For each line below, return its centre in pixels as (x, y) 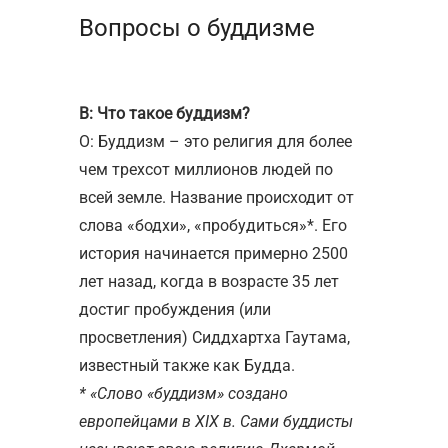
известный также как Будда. (187, 365)
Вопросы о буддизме (197, 27)
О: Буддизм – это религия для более (215, 141)
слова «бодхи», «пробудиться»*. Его (213, 225)
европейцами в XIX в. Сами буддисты (216, 421)
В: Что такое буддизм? (164, 113)
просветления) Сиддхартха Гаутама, (214, 337)
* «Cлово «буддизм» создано (183, 393)
